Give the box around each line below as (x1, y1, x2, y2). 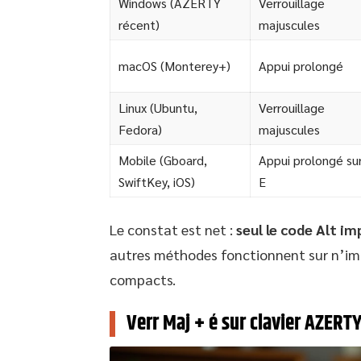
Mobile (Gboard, (118, 151, 207, 169)
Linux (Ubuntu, (118, 99, 197, 117)
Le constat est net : (110, 220, 236, 239)
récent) (118, 16, 160, 34)
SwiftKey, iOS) (118, 173, 195, 191)
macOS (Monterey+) (118, 57, 230, 75)
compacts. (110, 270, 176, 289)
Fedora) (118, 121, 162, 139)
